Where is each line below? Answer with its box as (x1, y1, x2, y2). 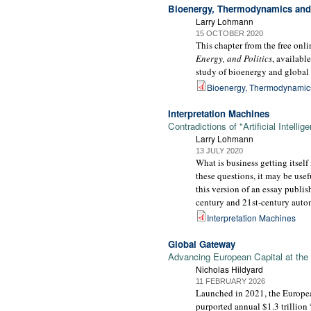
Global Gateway (168, 237, 235, 251)
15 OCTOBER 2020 (196, 29, 263, 38)
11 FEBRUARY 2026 (196, 276, 265, 285)
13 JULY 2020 (196, 146, 243, 155)
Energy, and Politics (196, 52, 272, 65)
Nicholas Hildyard (196, 262, 263, 275)
